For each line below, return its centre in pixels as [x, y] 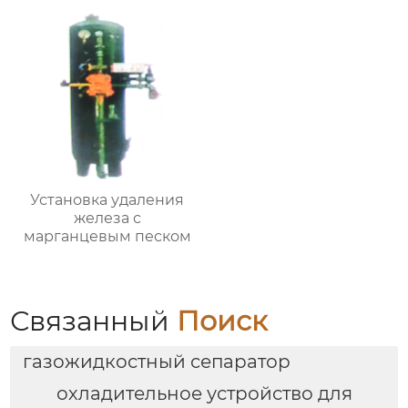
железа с [107, 218]
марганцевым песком [107, 236]
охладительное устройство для [204, 394]
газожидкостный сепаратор [156, 362]
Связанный [94, 321]
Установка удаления [107, 199]
